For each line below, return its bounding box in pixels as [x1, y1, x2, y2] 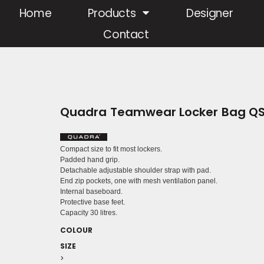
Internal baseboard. [60, 187, 123, 196]
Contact [103, 27, 149, 43]
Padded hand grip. [60, 156, 120, 164]
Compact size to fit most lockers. [60, 145, 162, 154]
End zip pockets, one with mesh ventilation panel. [60, 177, 217, 186]
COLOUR [60, 225, 93, 236]
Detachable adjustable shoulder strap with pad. [60, 166, 211, 175]
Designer [186, 5, 233, 22]
